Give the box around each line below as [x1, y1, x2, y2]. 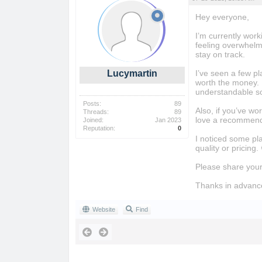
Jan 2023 [155, 116, 181, 123]
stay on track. [195, 50, 245, 59]
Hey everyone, [195, 12, 249, 22]
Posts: [83, 100, 101, 107]
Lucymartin [107, 68, 157, 78]
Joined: [83, 116, 104, 123]
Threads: [83, 108, 109, 115]
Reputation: [83, 125, 115, 132]
